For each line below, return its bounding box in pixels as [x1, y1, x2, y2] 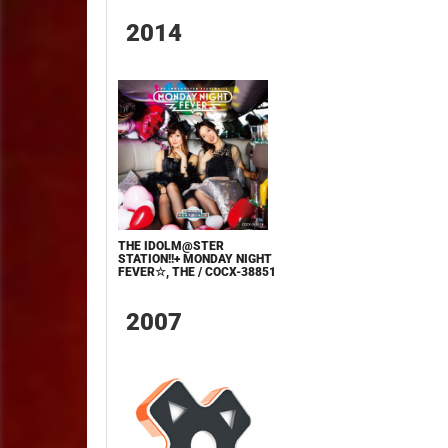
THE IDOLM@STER [118, 238, 225, 253]
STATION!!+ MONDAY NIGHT [118, 251, 273, 266]
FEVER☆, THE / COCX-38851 [118, 264, 277, 279]
